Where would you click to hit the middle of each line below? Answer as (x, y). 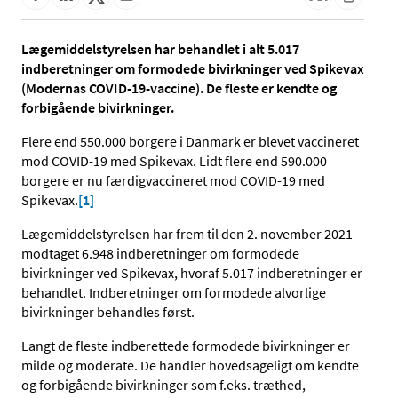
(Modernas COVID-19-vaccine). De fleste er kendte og (179, 88)
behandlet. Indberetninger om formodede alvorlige (174, 293)
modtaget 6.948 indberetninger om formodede (160, 254)
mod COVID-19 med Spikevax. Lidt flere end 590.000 (174, 161)
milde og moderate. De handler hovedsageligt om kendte (190, 366)
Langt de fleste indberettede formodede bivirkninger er (186, 346)
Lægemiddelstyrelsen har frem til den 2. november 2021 (187, 234)
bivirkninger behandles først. (108, 312)
